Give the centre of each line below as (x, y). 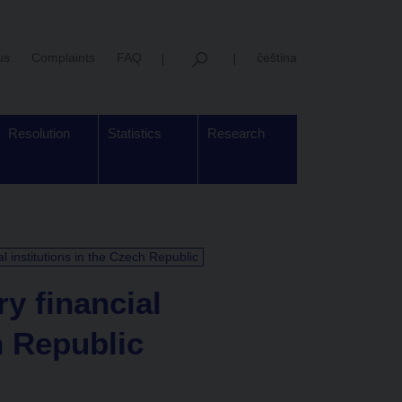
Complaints (63, 57)
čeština (277, 57)
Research (236, 133)
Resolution (39, 133)
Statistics (135, 133)
